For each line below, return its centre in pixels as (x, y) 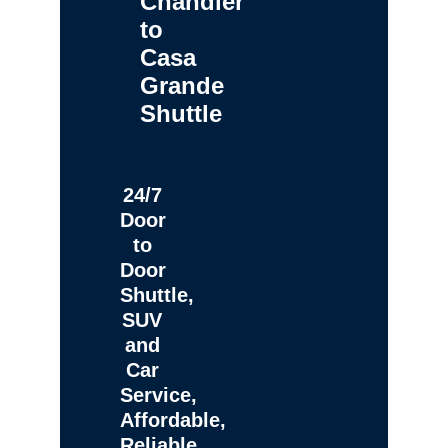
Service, (158, 394)
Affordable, (173, 419)
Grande (182, 85)
